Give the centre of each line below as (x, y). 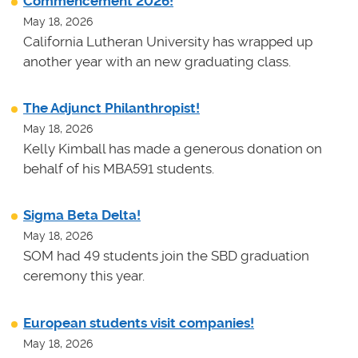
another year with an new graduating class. (157, 62)
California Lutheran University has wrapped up (168, 42)
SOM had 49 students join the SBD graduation (166, 256)
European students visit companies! (139, 322)
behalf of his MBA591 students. (119, 169)
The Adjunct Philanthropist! (111, 108)
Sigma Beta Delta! (82, 215)
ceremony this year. (84, 276)
